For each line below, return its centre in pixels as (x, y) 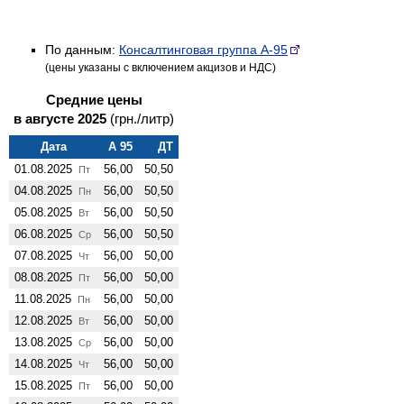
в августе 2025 (62, 118)
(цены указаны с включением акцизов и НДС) (161, 67)
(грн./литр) (142, 118)
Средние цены (94, 99)
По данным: (82, 49)
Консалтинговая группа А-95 (203, 49)
